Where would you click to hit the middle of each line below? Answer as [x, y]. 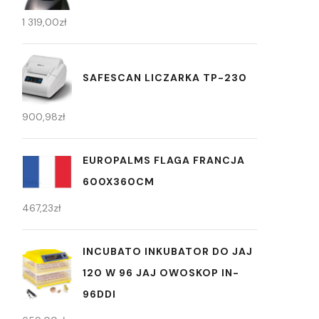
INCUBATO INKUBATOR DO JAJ [168, 251]
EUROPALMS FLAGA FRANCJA [164, 160]
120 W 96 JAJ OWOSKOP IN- [161, 272]
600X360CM [119, 181]
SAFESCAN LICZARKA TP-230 [165, 78]
